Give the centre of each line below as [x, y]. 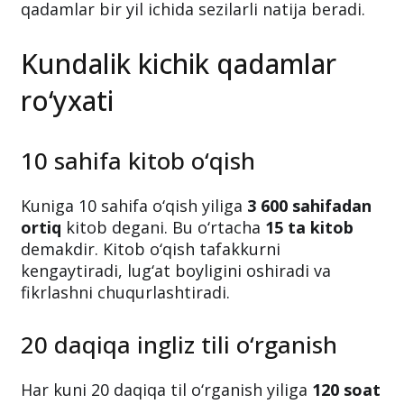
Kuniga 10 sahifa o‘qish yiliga [134, 267]
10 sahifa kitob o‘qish [138, 222]
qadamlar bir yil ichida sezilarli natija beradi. [193, 71]
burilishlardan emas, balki [124, 28]
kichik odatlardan [92, 49]
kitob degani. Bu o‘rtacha [163, 289]
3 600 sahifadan [309, 267]
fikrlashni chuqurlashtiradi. [125, 354]
